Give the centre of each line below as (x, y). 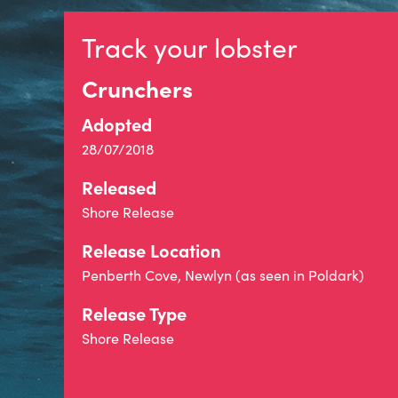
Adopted (117, 124)
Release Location (151, 250)
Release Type (134, 313)
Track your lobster (190, 47)
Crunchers (137, 88)
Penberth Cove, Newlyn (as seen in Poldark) (223, 275)
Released (119, 187)
